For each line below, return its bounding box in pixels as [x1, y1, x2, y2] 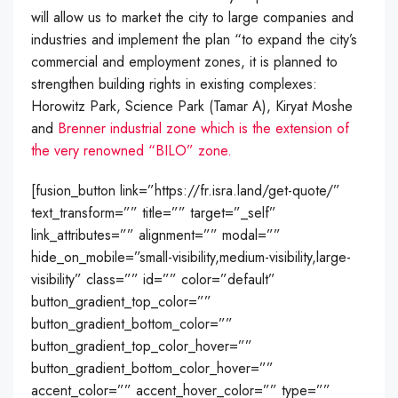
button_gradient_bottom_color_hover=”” [31, 358, 274, 379]
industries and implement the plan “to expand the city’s [31, 29, 357, 51]
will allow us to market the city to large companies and [31, 7, 354, 28]
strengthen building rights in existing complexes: [31, 74, 317, 95]
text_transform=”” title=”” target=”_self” [31, 203, 276, 224]
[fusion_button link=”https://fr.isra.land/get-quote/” [31, 180, 340, 202]
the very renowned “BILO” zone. [31, 140, 232, 162]
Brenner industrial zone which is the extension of [58, 118, 349, 139]
